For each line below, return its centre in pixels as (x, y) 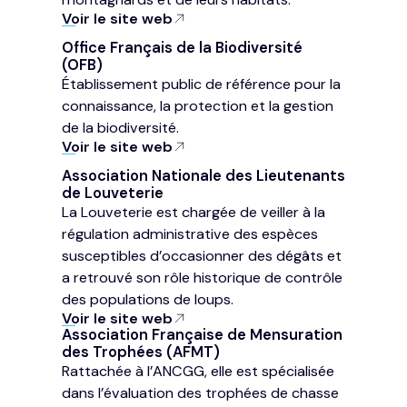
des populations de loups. (148, 300)
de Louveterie (113, 194)
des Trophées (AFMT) (141, 352)
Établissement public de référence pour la (201, 84)
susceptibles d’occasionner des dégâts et (202, 256)
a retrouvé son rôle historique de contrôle (202, 278)
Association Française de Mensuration (202, 335)
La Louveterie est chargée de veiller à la (194, 213)
